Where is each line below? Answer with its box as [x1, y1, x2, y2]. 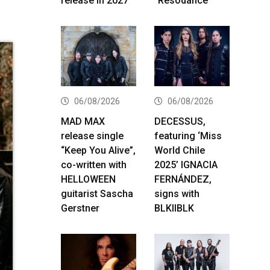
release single [61, 130, 124, 142]
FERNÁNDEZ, [154, 173, 212, 185]
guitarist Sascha [61, 187, 133, 199]
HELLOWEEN [61, 173, 116, 185]
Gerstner [61, 202, 99, 214]
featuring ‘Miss [154, 130, 222, 142]
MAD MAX [61, 115, 105, 127]
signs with [154, 187, 199, 199]
